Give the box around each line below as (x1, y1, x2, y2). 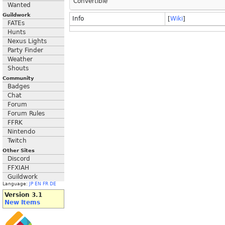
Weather (8, 56, 33, 63)
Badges (8, 83, 30, 90)
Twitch (8, 137, 27, 144)
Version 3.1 (5, 191, 42, 198)
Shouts (8, 65, 29, 72)
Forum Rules (8, 110, 45, 117)
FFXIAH (8, 164, 29, 171)
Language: (3, 181, 29, 186)
